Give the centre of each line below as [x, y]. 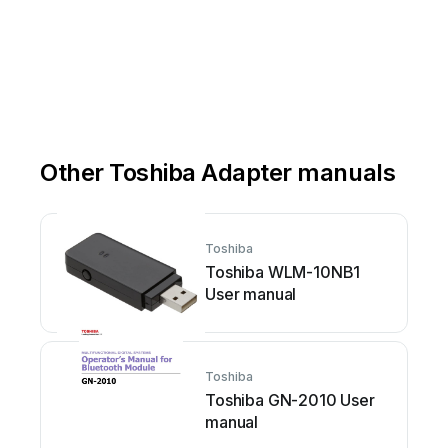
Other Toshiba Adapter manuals [218, 172]
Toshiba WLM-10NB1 [283, 272]
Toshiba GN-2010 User [290, 400]
